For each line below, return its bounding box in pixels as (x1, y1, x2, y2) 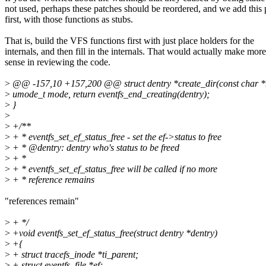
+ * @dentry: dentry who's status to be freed (10, 142, 179, 153)
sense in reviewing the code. (5, 57, 110, 68)
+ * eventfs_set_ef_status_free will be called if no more (10, 164, 217, 175)
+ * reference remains (10, 175, 94, 185)
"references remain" (5, 196, 79, 207)
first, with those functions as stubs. (5, 14, 133, 25)
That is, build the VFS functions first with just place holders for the (5, 36, 254, 46)
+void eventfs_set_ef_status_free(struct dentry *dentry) (10, 228, 217, 239)
